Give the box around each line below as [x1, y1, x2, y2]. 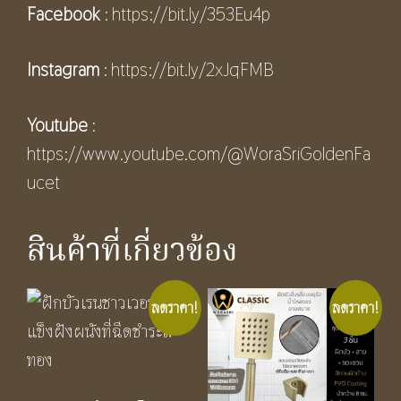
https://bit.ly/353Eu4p [112, 2, 274, 26]
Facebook [27, 2, 100, 26]
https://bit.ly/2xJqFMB [111, 57, 274, 81]
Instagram [27, 57, 99, 81]
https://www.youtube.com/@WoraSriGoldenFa [27, 141, 371, 166]
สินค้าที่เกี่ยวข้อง [27, 226, 238, 276]
